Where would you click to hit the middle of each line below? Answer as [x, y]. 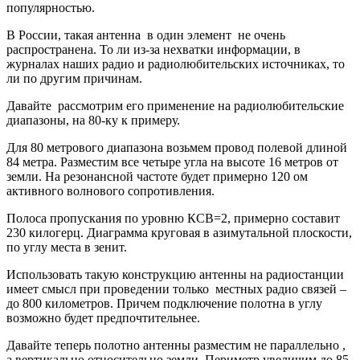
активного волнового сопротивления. [110, 190]
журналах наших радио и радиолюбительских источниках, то [176, 63]
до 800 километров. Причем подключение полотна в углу [164, 303]
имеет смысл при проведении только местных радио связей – [176, 288]
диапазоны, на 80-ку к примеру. [93, 120]
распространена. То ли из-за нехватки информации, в [153, 49]
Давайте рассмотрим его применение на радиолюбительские [175, 105]
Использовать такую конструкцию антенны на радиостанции [175, 274]
